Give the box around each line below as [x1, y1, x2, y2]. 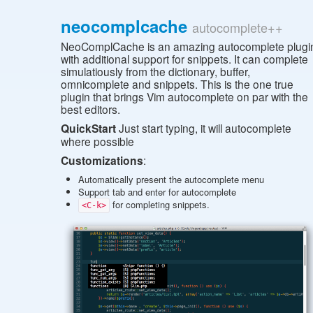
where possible [61, 133, 134, 150]
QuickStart [61, 120, 116, 137]
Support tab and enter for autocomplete [78, 185, 236, 199]
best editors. [61, 101, 120, 117]
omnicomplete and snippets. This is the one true [61, 76, 293, 92]
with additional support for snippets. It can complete [61, 51, 308, 67]
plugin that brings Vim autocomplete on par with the [61, 89, 308, 105]
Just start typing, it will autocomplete [116, 120, 291, 136]
